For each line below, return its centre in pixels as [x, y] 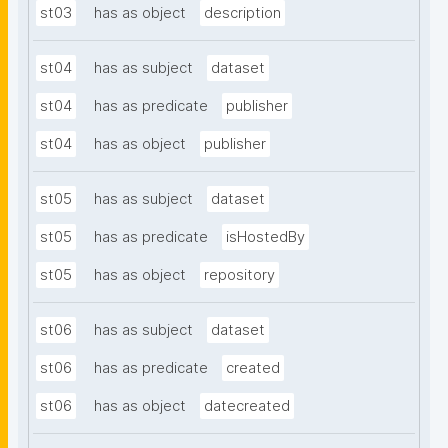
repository [239, 275]
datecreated [247, 406]
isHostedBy [265, 237]
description [242, 13]
